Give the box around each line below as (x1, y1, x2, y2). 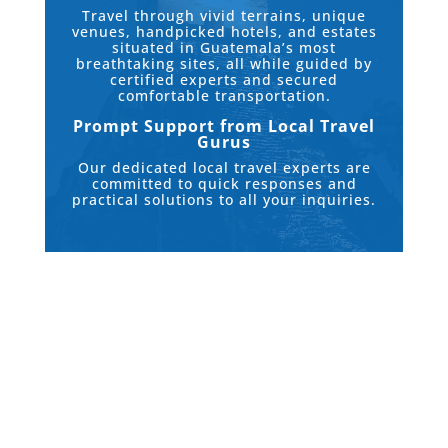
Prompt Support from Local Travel (72, 115, 375, 138)
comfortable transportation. (117, 86, 331, 106)
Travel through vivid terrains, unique (81, 6, 366, 26)
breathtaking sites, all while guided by (75, 54, 372, 74)
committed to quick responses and (91, 174, 357, 194)
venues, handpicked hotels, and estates (71, 22, 377, 42)
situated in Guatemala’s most (111, 38, 336, 58)
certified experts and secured (109, 70, 338, 90)
